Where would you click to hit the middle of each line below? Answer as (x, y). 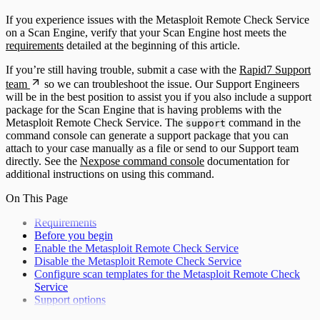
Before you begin (74, 235)
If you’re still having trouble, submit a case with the (122, 70)
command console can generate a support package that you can (147, 135)
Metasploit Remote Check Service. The (96, 122)
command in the (263, 122)
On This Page (37, 198)
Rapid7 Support (275, 70)
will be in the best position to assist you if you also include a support (159, 97)
